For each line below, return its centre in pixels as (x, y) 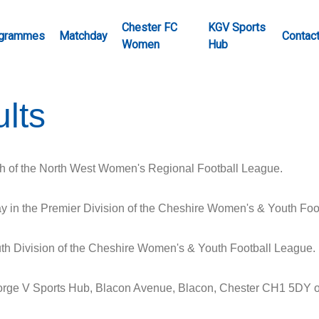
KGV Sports (237, 27)
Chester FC (150, 27)
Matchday (83, 36)
